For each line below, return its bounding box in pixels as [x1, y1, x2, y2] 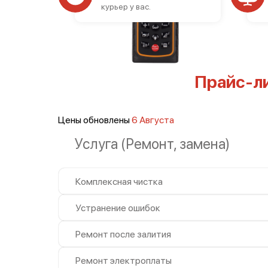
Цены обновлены [58, 114, 132, 126]
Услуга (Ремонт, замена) [75, 135, 230, 153]
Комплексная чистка [75, 175, 163, 187]
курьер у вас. [101, 1, 151, 11]
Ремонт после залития [75, 228, 171, 240]
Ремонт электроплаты [75, 254, 172, 266]
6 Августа [132, 114, 174, 126]
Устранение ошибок [75, 202, 160, 214]
